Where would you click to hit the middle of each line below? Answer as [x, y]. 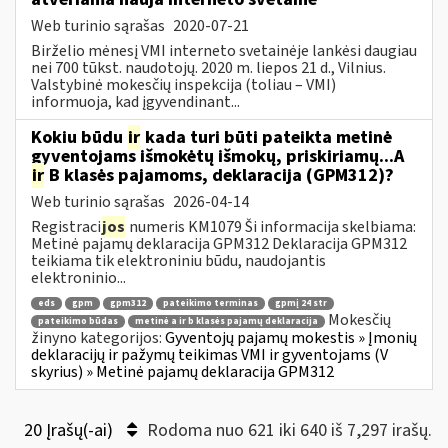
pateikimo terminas [210, 304]
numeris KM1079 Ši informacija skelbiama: [271, 226]
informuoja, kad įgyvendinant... [135, 101]
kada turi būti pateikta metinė [266, 137]
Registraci [66, 226]
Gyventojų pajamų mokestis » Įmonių [291, 337]
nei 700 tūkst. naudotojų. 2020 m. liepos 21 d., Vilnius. [208, 67]
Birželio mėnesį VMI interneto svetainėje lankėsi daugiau [224, 50]
